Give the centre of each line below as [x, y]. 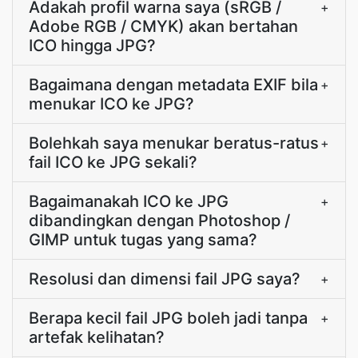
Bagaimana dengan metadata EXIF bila [173, 85]
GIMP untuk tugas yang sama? [143, 240]
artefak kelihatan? [97, 337]
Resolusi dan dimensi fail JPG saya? [165, 279]
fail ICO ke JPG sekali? [113, 162]
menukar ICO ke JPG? [111, 104]
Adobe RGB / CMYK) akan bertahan [163, 26]
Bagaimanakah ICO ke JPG [129, 201]
